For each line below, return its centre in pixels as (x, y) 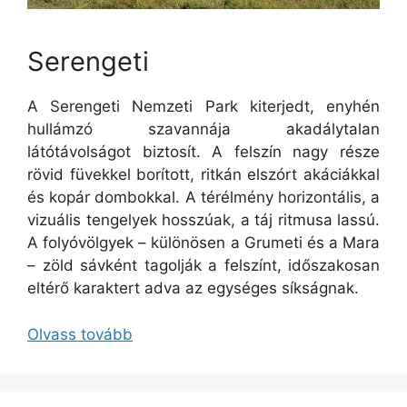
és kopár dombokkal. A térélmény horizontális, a (203, 198)
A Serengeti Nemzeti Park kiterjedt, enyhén (203, 107)
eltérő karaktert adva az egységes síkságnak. (193, 288)
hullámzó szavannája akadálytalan (203, 129)
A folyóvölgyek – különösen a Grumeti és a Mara (203, 243)
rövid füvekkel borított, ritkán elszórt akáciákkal (203, 175)
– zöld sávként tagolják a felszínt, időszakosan (203, 266)
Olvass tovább (80, 334)
